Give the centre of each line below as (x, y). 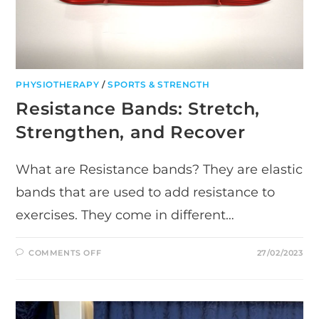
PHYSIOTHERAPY (58, 85)
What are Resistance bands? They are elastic (159, 170)
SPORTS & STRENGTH (159, 85)
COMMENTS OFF (65, 253)
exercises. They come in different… (125, 215)
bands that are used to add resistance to (146, 193)
